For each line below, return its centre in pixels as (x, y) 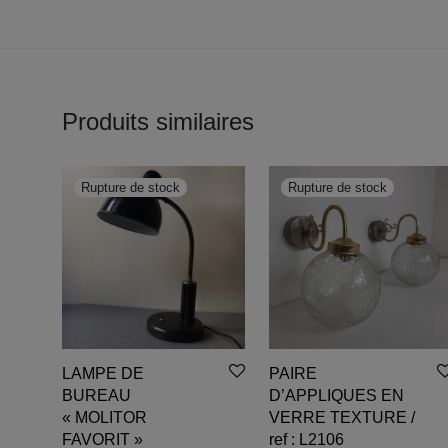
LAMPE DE (103, 374)
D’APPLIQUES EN (337, 396)
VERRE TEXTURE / (342, 418)
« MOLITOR (104, 418)
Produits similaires (158, 121)
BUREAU (96, 396)
